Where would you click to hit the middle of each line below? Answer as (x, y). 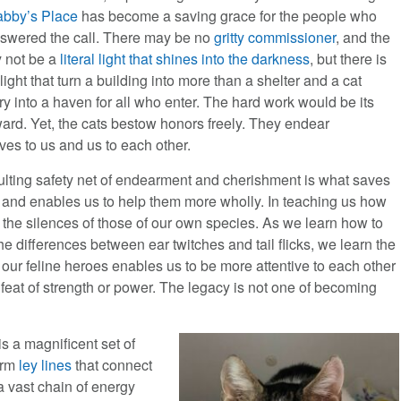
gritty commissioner (275, 38)
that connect (112, 365)
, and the (363, 38)
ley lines (46, 365)
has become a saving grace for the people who (228, 16)
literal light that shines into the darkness (185, 59)
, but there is (349, 59)
